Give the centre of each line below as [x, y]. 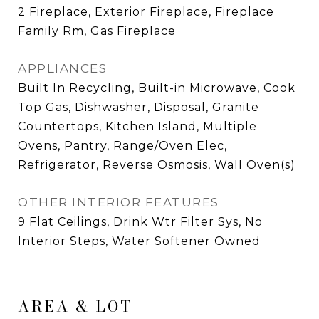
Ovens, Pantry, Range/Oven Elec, [122, 146]
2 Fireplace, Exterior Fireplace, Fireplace [146, 12]
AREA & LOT [75, 306]
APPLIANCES [62, 68]
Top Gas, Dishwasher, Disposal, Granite [138, 107]
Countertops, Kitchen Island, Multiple [137, 126]
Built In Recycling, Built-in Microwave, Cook [157, 88]
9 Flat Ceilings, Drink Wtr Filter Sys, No [140, 222]
